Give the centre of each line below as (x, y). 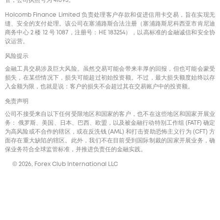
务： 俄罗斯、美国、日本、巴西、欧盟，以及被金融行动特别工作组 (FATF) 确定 (110, 123)
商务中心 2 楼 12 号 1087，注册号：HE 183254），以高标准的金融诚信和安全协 (110, 32)
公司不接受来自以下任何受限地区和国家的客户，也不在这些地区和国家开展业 (110, 114)
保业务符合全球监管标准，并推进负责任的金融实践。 (76, 149)
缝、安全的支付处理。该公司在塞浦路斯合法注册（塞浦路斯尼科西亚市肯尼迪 (110, 24)
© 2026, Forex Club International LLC (65, 164)
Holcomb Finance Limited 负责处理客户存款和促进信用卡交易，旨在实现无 (110, 15)
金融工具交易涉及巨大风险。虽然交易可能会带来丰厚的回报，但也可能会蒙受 (110, 69)
